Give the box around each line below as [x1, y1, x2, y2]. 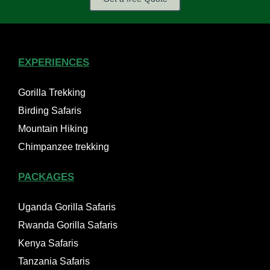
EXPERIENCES [18, 57, 89, 69]
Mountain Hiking [18, 124, 88, 134]
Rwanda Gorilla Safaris [18, 220, 118, 231]
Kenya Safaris [18, 238, 78, 249]
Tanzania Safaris [18, 256, 90, 267]
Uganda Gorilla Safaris [18, 202, 116, 213]
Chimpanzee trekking [18, 142, 109, 152]
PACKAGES [18, 171, 74, 183]
